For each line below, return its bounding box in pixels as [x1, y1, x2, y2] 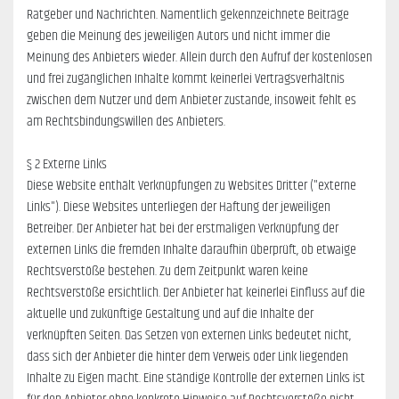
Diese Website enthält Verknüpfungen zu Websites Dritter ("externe [27, 175, 356, 198]
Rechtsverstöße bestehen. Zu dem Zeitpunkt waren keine [27, 260, 308, 283]
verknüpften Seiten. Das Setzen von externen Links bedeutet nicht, [27, 324, 351, 347]
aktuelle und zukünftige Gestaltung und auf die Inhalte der [27, 303, 313, 326]
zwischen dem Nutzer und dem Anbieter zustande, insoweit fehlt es [27, 89, 356, 112]
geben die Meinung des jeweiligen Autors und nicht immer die [27, 25, 330, 48]
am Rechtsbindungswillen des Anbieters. [27, 110, 225, 134]
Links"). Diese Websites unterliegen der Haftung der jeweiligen [27, 196, 330, 219]
